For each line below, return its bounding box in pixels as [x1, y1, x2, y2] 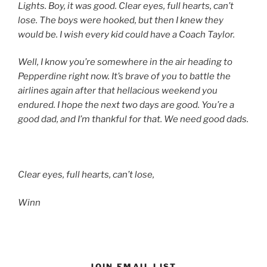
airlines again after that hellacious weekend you [18, 85, 218, 96]
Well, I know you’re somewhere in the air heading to [18, 57, 232, 67]
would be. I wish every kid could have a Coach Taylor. [18, 29, 235, 40]
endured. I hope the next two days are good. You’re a [18, 100, 234, 110]
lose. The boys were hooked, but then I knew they [18, 14, 223, 26]
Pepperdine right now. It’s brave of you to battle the [18, 71, 231, 82]
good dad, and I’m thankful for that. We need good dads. [18, 114, 249, 125]
